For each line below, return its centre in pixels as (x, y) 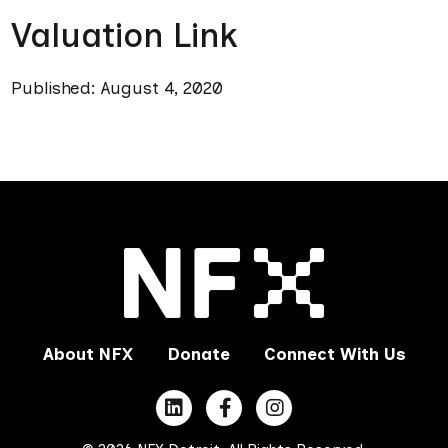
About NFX (87, 354)
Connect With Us (334, 354)
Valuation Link (124, 35)
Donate (198, 354)
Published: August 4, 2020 (116, 88)
